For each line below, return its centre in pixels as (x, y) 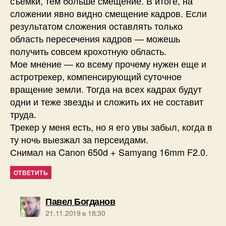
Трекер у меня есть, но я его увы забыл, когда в (111, 127)
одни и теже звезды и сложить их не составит (107, 102)
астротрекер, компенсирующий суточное (96, 76)
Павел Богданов (80, 202)
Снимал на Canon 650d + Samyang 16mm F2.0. (109, 152)
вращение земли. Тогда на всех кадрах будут (106, 89)
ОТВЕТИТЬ (31, 173)
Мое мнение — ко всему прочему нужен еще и (108, 64)
